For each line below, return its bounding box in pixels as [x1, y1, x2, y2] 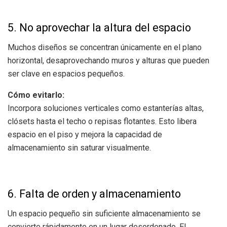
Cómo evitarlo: [8, 90, 64, 100]
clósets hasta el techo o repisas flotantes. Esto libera [8, 116, 197, 126]
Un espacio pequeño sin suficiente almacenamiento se [8, 209, 201, 219]
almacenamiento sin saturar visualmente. [8, 142, 151, 153]
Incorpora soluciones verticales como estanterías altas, [8, 103, 204, 113]
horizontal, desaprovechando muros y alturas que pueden [8, 55, 209, 65]
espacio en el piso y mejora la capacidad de [8, 129, 162, 139]
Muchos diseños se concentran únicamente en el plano [8, 42, 202, 52]
